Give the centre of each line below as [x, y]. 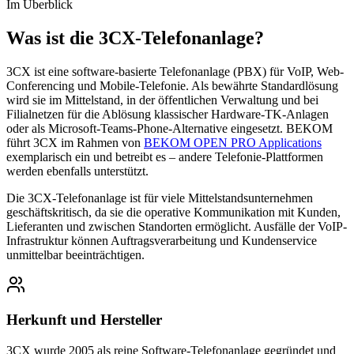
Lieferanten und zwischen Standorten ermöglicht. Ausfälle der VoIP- [177, 226]
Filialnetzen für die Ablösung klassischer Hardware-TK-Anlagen [168, 114]
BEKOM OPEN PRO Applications [233, 142]
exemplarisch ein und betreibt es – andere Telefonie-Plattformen [165, 156]
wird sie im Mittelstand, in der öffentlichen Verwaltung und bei [162, 100]
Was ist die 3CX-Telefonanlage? [135, 38]
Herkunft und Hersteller [84, 320]
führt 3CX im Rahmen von [75, 142]
